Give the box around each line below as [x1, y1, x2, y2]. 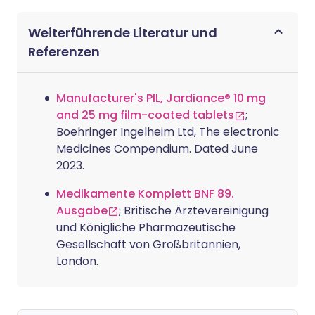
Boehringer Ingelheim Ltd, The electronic [56, 124, 280, 140]
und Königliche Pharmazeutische [56, 219, 236, 236]
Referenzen [28, 43, 100, 60]
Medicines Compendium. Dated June [56, 141, 258, 157]
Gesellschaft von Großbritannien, [56, 236, 240, 252]
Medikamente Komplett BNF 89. [56, 186, 234, 202]
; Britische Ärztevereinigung [119, 202, 269, 219]
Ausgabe [56, 202, 108, 219]
